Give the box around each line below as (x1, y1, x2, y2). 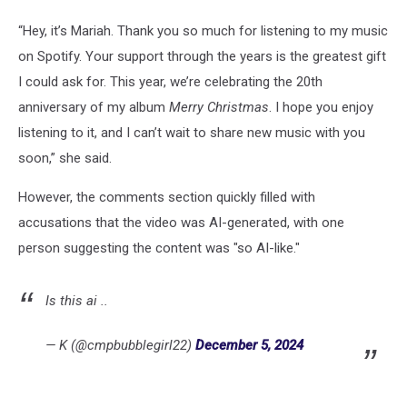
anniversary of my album (18, 98, 169, 115)
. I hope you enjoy (269, 98, 373, 115)
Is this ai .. (45, 292, 108, 309)
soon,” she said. (18, 149, 112, 166)
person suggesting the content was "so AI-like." (18, 239, 300, 256)
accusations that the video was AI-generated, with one (18, 213, 344, 231)
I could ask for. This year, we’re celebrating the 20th (18, 73, 323, 90)
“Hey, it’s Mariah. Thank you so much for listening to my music (18, 22, 388, 39)
